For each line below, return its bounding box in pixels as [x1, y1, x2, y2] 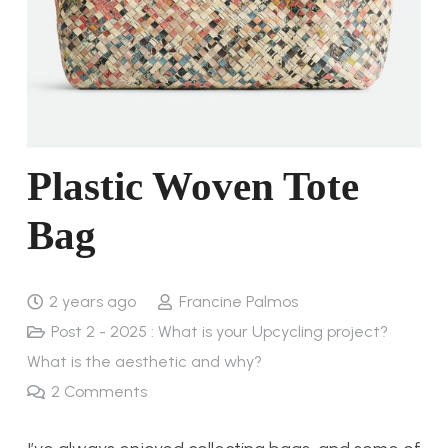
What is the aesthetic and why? [27, 351, 262, 371]
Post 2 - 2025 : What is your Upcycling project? [51, 321, 389, 341]
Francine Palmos [178, 291, 298, 311]
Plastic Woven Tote [27, 162, 359, 209]
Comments [64, 381, 148, 401]
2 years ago [49, 291, 137, 311]
